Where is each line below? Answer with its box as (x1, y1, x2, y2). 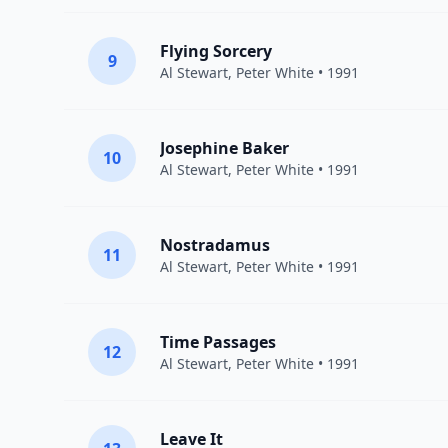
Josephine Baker (160, 137, 289, 159)
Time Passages (160, 331, 276, 353)
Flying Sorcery (160, 40, 272, 62)
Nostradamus (160, 234, 270, 256)
